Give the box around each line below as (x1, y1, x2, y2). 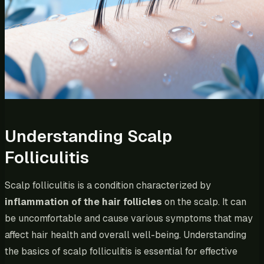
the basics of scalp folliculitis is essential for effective (5, 245, 237, 258)
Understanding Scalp (5, 125, 172, 147)
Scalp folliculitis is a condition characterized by (5, 179, 211, 192)
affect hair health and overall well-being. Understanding (5, 228, 246, 241)
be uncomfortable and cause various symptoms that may (5, 212, 253, 225)
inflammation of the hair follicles (5, 195, 162, 208)
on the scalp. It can (162, 195, 246, 208)
